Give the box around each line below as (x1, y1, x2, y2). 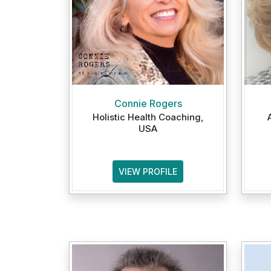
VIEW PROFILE (119, 166, 177, 177)
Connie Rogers (114, 97, 182, 109)
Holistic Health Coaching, (92, 111, 204, 123)
